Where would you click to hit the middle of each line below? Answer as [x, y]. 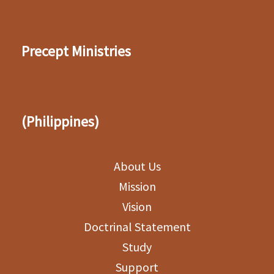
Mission [137, 186]
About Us [137, 166]
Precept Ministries [76, 51]
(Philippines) [60, 121]
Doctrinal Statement [137, 227]
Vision [137, 206]
